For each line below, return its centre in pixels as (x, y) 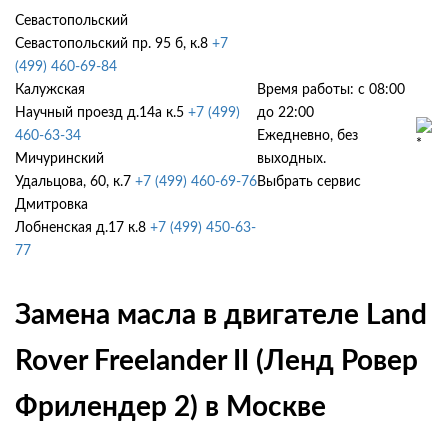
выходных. (292, 159)
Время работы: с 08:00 (331, 90)
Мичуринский (59, 159)
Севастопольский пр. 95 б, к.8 (111, 44)
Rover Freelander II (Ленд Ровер (216, 360)
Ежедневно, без (308, 136)
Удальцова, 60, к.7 (73, 182)
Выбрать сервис (309, 182)
